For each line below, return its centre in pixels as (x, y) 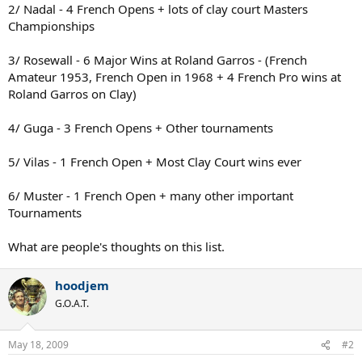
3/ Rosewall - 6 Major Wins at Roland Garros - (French (158, 59)
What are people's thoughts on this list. (116, 246)
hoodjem (82, 285)
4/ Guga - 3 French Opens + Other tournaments (141, 127)
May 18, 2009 (38, 345)
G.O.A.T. (72, 303)
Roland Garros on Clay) (72, 93)
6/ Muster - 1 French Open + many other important (151, 195)
